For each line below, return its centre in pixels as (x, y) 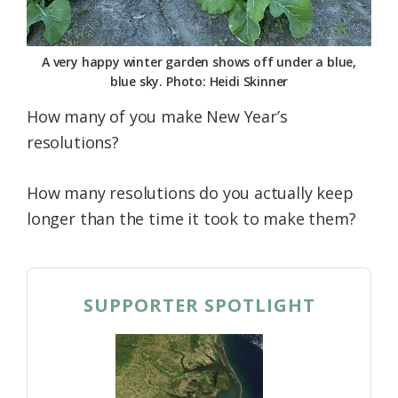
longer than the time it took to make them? (191, 218)
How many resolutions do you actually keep (190, 192)
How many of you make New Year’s (157, 116)
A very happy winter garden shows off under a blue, (199, 61)
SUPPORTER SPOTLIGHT (199, 305)
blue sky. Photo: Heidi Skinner (199, 81)
